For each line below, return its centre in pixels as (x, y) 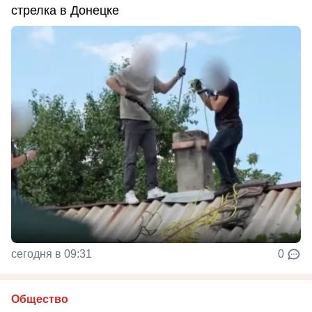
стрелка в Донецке (65, 11)
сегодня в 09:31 (52, 254)
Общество (40, 299)
